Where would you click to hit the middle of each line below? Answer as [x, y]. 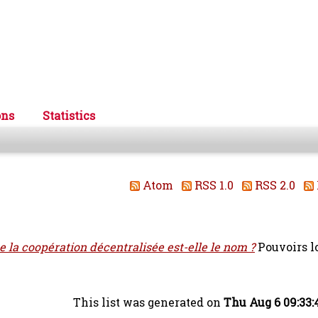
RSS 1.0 [213, 185]
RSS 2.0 [274, 185]
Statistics [69, 116]
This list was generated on [148, 302]
